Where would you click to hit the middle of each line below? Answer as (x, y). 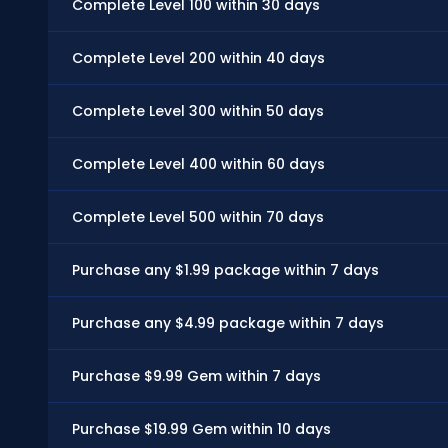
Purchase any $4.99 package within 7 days (228, 323)
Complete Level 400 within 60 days (198, 164)
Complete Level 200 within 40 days (198, 58)
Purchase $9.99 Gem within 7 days (196, 376)
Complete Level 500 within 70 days (198, 217)
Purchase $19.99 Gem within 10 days (201, 429)
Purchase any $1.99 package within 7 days (225, 270)
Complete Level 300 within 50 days (198, 111)
